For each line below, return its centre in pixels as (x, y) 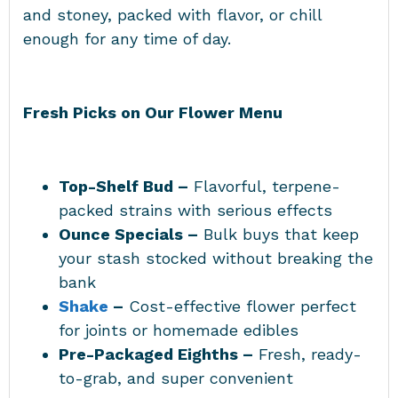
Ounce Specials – (128, 234)
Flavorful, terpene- (264, 186)
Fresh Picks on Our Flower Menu (157, 112)
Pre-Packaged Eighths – (156, 354)
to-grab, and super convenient (181, 378)
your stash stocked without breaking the (216, 258)
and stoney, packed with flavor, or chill (172, 15)
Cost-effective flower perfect (240, 306)
